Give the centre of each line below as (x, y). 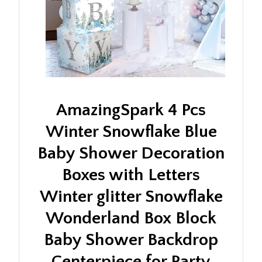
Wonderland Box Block (131, 218)
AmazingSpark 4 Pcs (131, 110)
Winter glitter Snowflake (131, 196)
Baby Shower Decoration (131, 153)
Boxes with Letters (131, 175)
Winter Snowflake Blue (131, 132)
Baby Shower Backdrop (131, 240)
